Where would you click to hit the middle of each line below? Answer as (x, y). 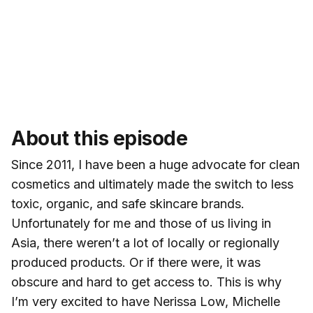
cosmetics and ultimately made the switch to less (152, 184)
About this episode (99, 138)
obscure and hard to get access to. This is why (146, 282)
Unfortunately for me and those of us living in (141, 223)
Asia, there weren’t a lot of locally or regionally (145, 242)
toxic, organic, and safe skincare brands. (128, 203)
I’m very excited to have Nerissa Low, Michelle (146, 301)
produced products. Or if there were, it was (136, 262)
